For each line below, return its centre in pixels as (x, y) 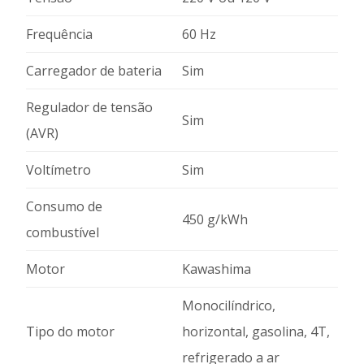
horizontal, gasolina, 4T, (256, 331)
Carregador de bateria (94, 71)
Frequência (59, 34)
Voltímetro (58, 170)
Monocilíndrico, (229, 305)
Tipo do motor (70, 331)
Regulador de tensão (89, 107)
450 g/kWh (215, 219)
